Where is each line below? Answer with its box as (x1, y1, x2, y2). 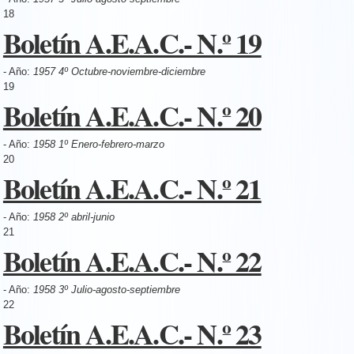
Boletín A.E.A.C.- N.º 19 (2, 21, 262, 63)
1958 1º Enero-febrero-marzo (32, 137, 164, 150)
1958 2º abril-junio (32, 210, 115, 223)
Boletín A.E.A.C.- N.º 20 (2, 94, 262, 136)
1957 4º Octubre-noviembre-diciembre (32, 65, 205, 77)
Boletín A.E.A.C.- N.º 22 (2, 239, 262, 281)
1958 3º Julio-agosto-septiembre (32, 283, 180, 296)
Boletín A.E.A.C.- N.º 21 (2, 167, 262, 209)
